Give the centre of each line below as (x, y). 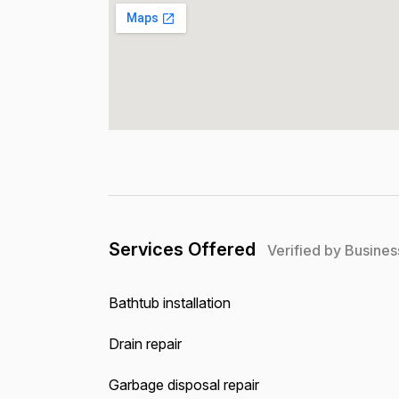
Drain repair (145, 344)
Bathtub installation (169, 303)
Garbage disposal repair (183, 385)
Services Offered (184, 249)
